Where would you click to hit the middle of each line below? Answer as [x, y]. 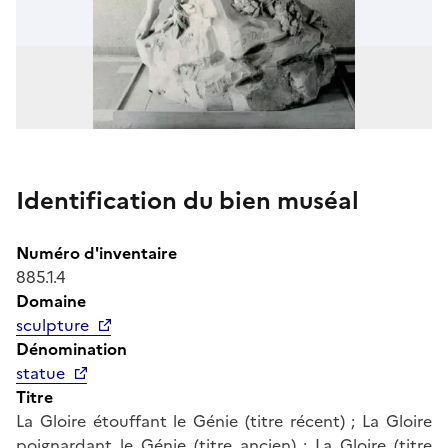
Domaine [51, 300]
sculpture [52, 324]
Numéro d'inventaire [96, 252]
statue [40, 372]
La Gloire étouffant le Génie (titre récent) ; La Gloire [224, 420]
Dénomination [71, 348]
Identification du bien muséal [187, 200]
